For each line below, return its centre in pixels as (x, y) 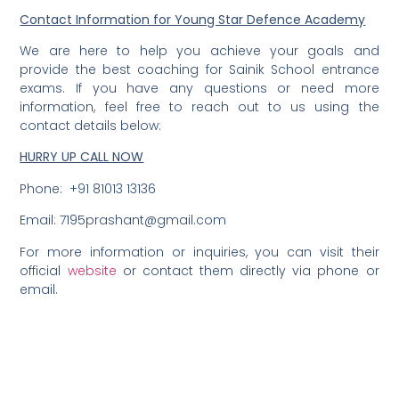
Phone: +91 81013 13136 (88, 188)
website (92, 270)
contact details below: (91, 126)
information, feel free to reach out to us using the (199, 107)
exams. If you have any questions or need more (199, 89)
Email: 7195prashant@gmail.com (123, 220)
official (44, 270)
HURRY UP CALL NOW (82, 157)
